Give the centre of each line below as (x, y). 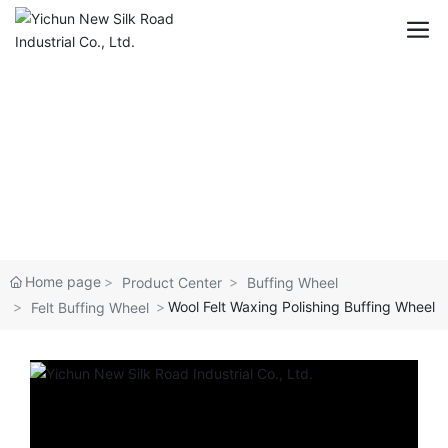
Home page (63, 281)
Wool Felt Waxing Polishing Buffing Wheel (301, 306)
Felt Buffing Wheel (90, 307)
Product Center (172, 282)
